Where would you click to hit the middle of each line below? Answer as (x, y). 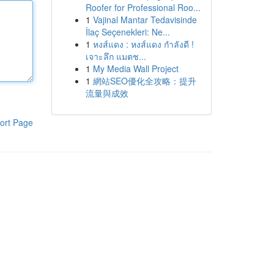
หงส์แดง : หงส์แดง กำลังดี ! (143, 44)
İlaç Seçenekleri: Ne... (128, 32)
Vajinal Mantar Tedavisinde (145, 20)
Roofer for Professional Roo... (143, 7)
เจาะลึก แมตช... (116, 56)
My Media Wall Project (135, 68)
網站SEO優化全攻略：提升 (144, 81)
